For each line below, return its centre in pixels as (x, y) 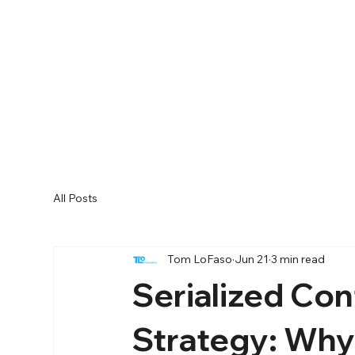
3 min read (298, 260)
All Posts (76, 198)
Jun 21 (252, 260)
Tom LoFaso (200, 260)
